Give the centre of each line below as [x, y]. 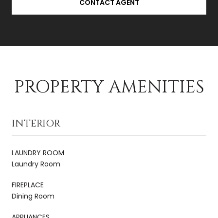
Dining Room [33, 196]
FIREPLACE [28, 185]
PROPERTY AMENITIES [109, 87]
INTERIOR [36, 123]
